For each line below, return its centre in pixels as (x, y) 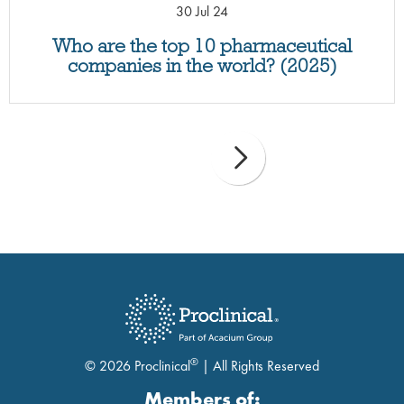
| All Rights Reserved (259, 365)
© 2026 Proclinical (138, 365)
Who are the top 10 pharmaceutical (202, 45)
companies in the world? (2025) (202, 65)
